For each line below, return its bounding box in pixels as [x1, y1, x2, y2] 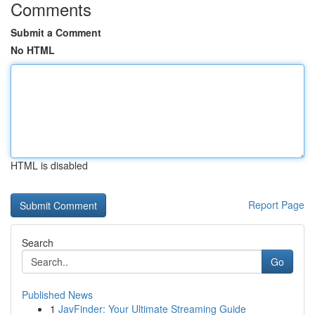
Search [22, 236, 53, 250]
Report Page [248, 198, 304, 212]
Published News [22, 288, 93, 302]
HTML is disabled [11, 158, 88, 172]
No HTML [11, 43, 55, 57]
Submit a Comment [11, 25, 101, 39]
